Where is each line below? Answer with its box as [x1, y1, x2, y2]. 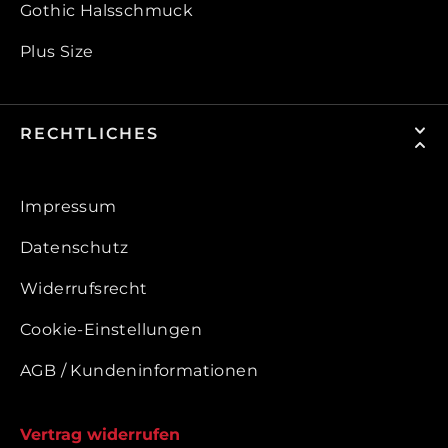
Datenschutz [20, 238, 129, 258]
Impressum [20, 197, 117, 217]
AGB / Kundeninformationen [20, 361, 258, 381]
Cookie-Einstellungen [20, 320, 202, 340]
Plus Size [20, 42, 94, 62]
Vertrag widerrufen [20, 425, 180, 445]
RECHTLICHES [20, 124, 159, 144]
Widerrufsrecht [20, 279, 148, 299]
